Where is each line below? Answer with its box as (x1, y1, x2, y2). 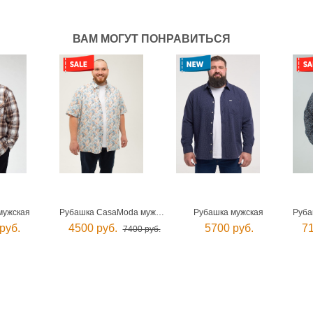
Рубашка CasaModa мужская (156, 208, 164, 217)
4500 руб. (68, 222, 117, 234)
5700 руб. (205, 222, 254, 234)
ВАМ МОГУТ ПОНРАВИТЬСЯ (72, 33, 231, 45)
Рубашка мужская (194, 208, 263, 217)
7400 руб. (122, 224, 161, 234)
